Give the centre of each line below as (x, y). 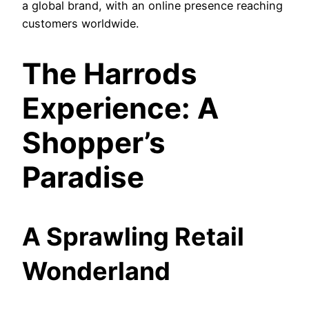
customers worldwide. (80, 24)
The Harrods (110, 73)
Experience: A (120, 108)
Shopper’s (94, 142)
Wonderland (96, 271)
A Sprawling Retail (133, 236)
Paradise (83, 177)
